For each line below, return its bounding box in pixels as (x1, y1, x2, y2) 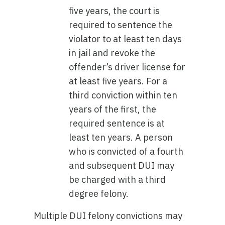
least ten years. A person (69, 132, 173, 143)
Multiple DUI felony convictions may (34, 210, 183, 221)
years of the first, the (69, 103, 157, 115)
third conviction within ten (69, 89, 178, 101)
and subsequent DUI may (69, 160, 175, 171)
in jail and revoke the (69, 47, 156, 59)
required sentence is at (69, 118, 165, 129)
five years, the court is (69, 5, 160, 17)
